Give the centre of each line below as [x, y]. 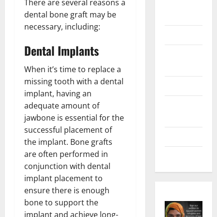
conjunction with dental [67, 166]
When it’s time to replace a [73, 69]
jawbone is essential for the [74, 117]
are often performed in [66, 154]
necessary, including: [62, 26]
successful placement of [68, 130]
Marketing [180, 16]
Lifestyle [178, 86]
